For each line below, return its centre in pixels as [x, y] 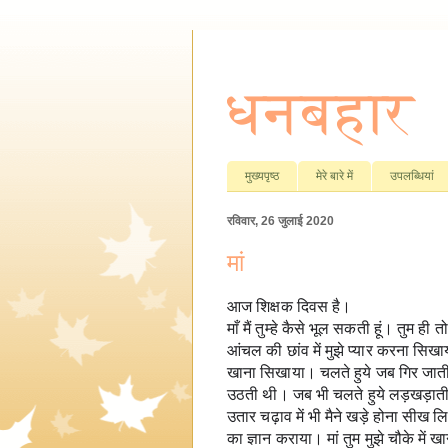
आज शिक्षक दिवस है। [289, 307]
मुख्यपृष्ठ [262, 175]
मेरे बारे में [334, 175]
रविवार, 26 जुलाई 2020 [280, 220]
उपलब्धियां [412, 175]
